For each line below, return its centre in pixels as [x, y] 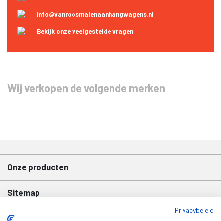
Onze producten [38, 166]
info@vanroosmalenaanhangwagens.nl [95, 14]
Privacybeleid [194, 210]
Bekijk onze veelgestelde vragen [85, 31]
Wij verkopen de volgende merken [86, 88]
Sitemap [24, 192]
